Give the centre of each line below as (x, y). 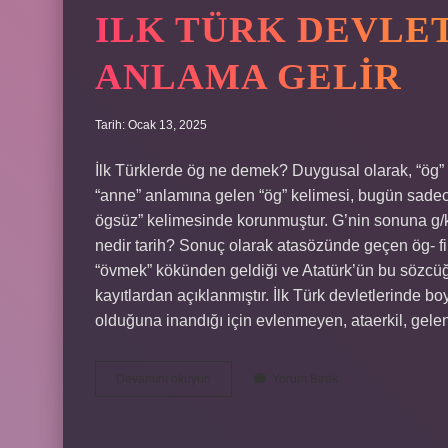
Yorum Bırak (305, 379)
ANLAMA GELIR (248, 76)
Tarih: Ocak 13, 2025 (151, 125)
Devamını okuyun (163, 379)
